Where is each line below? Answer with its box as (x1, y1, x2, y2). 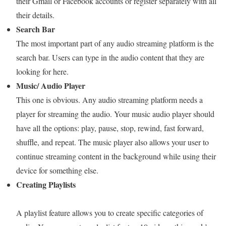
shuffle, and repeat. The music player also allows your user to (16, 136, 209, 147)
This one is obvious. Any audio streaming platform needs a (16, 94, 203, 105)
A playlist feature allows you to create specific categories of (16, 207, 203, 218)
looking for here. (16, 66, 69, 77)
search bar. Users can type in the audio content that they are (16, 51, 204, 63)
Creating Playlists (16, 178, 76, 190)
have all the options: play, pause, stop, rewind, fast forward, (16, 122, 204, 133)
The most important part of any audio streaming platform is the (16, 37, 214, 48)
